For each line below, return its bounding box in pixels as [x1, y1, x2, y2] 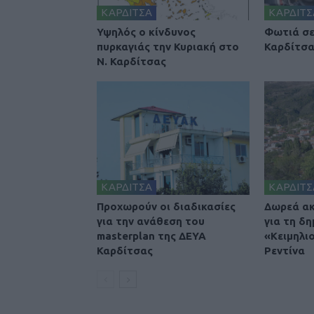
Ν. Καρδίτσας [97, 55, 166, 68]
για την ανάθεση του [97, 215, 205, 228]
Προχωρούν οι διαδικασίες [97, 200, 235, 213]
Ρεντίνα [264, 245, 305, 257]
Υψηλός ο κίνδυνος [97, 26, 196, 39]
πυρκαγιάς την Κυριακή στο [97, 41, 239, 53]
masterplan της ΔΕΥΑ [97, 230, 206, 243]
